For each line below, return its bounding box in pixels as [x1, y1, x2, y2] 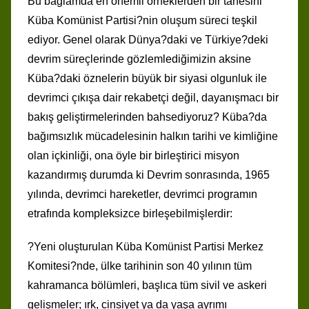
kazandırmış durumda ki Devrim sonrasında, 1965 [28, 168, 270, 181]
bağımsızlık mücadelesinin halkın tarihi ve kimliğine [28, 130, 278, 142]
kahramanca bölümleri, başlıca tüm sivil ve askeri [28, 279, 267, 291]
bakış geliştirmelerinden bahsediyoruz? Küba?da [28, 110, 267, 123]
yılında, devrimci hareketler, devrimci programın [28, 188, 257, 200]
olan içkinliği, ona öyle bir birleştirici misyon [28, 149, 239, 161]
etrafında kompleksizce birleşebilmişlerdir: [28, 207, 232, 219]
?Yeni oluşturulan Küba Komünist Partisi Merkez [28, 240, 263, 252]
